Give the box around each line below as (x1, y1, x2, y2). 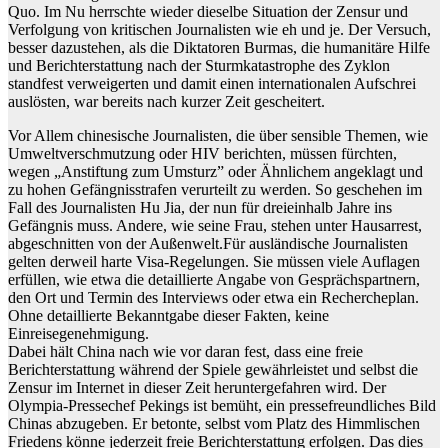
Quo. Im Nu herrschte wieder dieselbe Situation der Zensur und (8, 3, 408, 21)
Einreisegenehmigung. (8, 325, 149, 343)
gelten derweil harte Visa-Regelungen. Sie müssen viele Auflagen (8, 253, 420, 271)
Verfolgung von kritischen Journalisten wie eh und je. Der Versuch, (8, 21, 431, 39)
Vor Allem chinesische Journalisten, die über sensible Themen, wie (8, 127, 428, 145)
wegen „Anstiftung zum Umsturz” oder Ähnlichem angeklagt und (8, 163, 423, 181)
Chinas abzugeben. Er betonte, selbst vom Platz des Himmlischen (8, 415, 420, 433)
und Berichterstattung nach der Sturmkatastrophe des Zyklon (8, 57, 390, 75)
